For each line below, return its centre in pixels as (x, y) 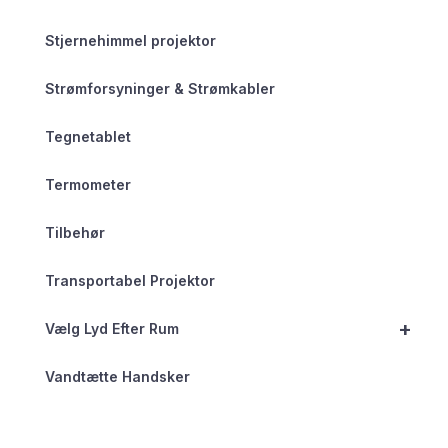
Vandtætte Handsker (117, 376)
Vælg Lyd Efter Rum (112, 328)
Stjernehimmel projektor (130, 40)
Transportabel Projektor (130, 280)
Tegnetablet (88, 136)
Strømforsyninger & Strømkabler (160, 88)
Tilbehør (75, 232)
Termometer (88, 184)
